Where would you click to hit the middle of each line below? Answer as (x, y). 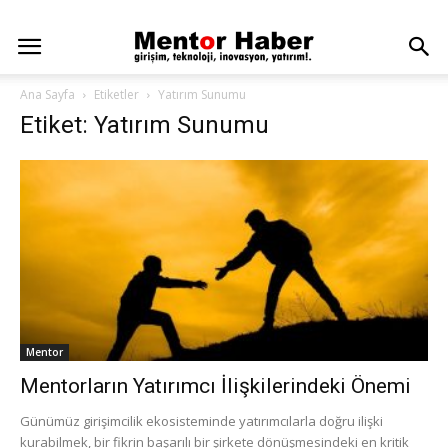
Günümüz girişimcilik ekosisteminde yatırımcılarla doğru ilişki (201, 421)
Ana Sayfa (47, 94)
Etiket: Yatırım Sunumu (144, 125)
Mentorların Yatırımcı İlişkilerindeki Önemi (215, 386)
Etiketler (116, 94)
